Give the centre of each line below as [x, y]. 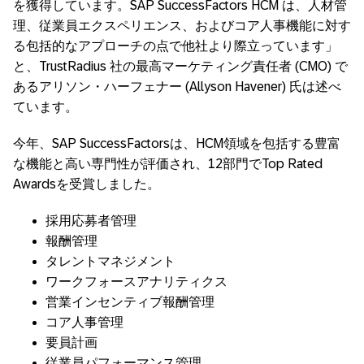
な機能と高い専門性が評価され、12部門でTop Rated [168, 164]
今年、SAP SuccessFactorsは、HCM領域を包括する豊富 [177, 144]
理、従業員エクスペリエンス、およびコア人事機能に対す [182, 26]
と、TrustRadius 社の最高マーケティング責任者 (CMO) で [180, 67]
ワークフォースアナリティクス [136, 282]
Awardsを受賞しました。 [87, 184]
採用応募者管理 [91, 221]
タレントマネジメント [110, 262]
